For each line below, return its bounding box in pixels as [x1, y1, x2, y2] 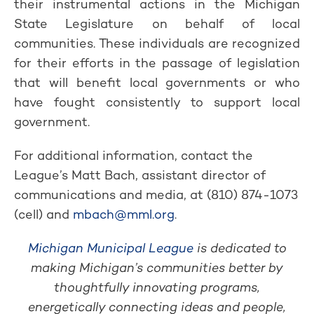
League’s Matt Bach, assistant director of [14, 167, 266, 183]
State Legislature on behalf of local [14, 15, 300, 32]
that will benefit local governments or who [14, 74, 300, 90]
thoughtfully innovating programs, [54, 279, 260, 295]
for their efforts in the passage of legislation [14, 55, 300, 71]
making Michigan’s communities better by [31, 259, 283, 275]
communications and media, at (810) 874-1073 [14, 186, 298, 203]
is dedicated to [193, 240, 287, 256]
